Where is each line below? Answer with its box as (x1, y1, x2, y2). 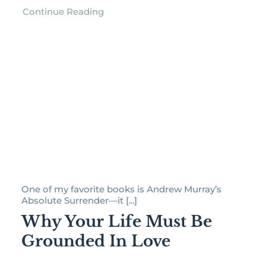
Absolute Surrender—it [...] (21, 194, 137, 206)
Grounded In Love (21, 231, 170, 251)
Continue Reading (22, 5, 104, 17)
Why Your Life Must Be (21, 211, 212, 231)
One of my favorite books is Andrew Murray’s (21, 183, 221, 195)
